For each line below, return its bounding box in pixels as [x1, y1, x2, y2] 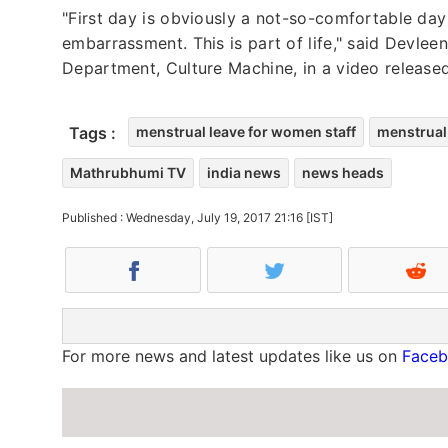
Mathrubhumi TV [70, 163, 186, 181]
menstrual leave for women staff [136, 122, 356, 140]
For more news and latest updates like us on [62, 345, 402, 366]
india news [207, 163, 281, 181]
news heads [302, 163, 384, 181]
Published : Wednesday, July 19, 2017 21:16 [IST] [62, 209, 333, 225]
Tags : [69, 122, 116, 143]
